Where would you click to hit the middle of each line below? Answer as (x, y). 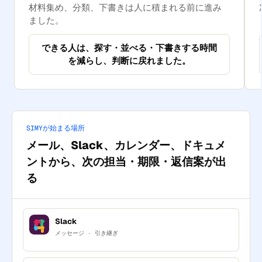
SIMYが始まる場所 (56, 127)
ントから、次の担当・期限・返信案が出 (126, 161)
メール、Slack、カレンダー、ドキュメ (126, 145)
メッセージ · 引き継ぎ (87, 233)
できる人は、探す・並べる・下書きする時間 (130, 47)
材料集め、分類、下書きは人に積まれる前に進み (125, 7)
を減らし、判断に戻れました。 (130, 60)
